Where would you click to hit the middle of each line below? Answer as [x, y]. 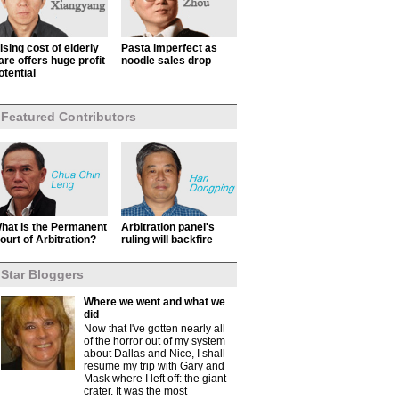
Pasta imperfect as [169, 48]
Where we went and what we [155, 302]
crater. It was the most [135, 391]
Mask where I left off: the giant [155, 379]
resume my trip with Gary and [154, 366]
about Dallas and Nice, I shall [155, 354]
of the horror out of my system [155, 341]
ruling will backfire [167, 240]
